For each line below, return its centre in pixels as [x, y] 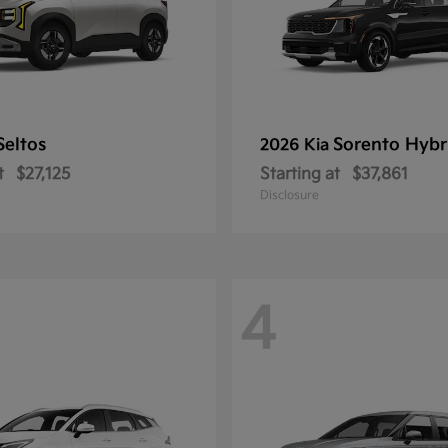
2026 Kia [296, 145]
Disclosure [289, 195]
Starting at [300, 174]
